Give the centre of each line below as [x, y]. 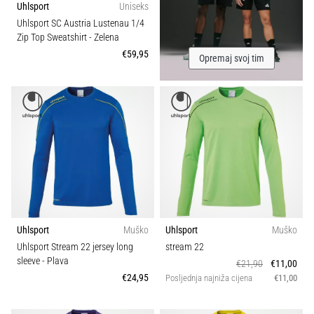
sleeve [29, 261]
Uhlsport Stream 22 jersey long [75, 247]
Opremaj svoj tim [231, 58]
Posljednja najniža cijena [209, 278]
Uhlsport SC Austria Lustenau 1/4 [81, 24]
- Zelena [104, 38]
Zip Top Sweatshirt [53, 38]
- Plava [55, 261]
